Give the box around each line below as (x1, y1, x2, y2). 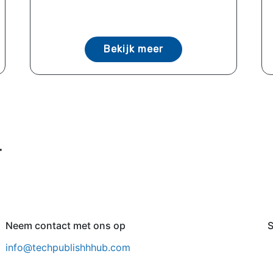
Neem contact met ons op (5, 219, 126, 232)
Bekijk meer (104, 43, 163, 55)
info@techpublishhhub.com (5, 241, 130, 254)
